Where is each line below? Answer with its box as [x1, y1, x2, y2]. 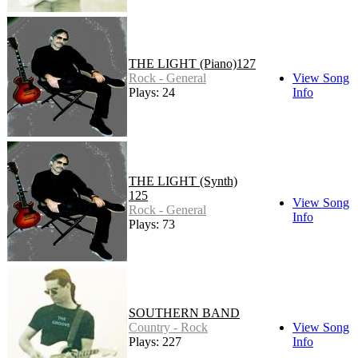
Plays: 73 [129, 217, 175, 232]
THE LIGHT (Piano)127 [129, 57, 256, 71]
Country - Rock [129, 320, 208, 335]
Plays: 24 [129, 86, 175, 100]
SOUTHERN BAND [129, 306, 240, 320]
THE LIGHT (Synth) [129, 174, 237, 189]
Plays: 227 [129, 335, 181, 349]
